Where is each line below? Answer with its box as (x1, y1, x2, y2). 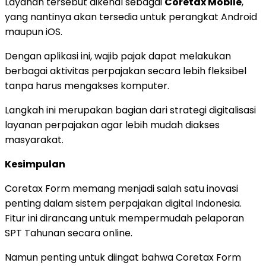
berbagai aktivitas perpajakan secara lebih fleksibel (5, 64, 246, 78)
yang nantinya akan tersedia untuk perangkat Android (5, 9, 257, 24)
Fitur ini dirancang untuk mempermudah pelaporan (5, 211, 244, 225)
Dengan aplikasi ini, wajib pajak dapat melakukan (5, 49, 231, 63)
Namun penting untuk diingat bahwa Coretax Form (5, 250, 241, 264)
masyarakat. (5, 132, 64, 147)
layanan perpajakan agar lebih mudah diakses (5, 118, 220, 132)
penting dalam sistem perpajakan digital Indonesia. (5, 196, 242, 210)
